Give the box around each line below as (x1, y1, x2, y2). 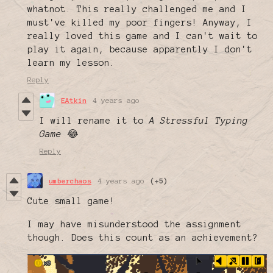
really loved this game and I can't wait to (27, 31, 258, 41)
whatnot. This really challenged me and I (27, 4, 247, 15)
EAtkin (61, 96, 87, 105)
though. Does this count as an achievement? (27, 233, 258, 243)
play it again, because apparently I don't (27, 44, 252, 55)
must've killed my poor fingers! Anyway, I (27, 18, 252, 28)
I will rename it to (40, 116, 149, 126)
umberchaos (49, 177, 91, 185)
